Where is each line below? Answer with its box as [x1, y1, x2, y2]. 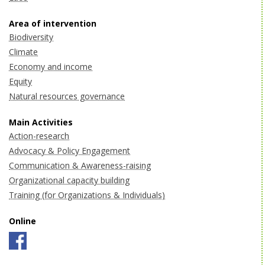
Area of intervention [9, 18, 96, 29]
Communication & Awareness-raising [9, 160, 151, 171]
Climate [9, 46, 38, 57]
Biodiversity [9, 31, 53, 43]
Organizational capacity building [9, 174, 130, 186]
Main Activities [9, 117, 73, 128]
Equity [9, 76, 32, 87]
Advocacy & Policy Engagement [9, 145, 130, 156]
